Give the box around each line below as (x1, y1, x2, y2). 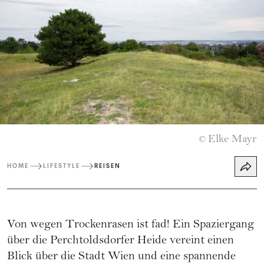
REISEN (94, 162, 121, 170)
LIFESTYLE (43, 162, 80, 170)
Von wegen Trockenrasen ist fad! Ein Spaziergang (7, 219, 254, 232)
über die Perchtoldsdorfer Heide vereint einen (7, 235, 234, 247)
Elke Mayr (208, 134, 257, 146)
